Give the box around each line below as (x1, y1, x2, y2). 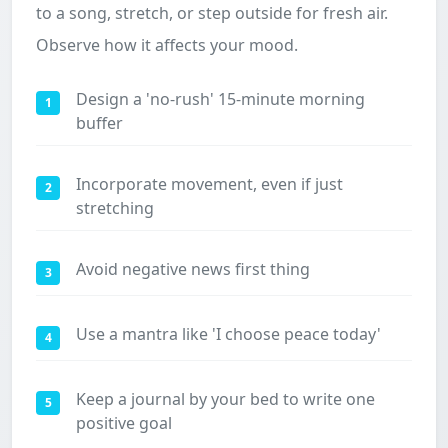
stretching (76, 197, 154, 219)
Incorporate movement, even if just (76, 173, 343, 195)
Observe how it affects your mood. (36, 34, 298, 56)
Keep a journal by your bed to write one (76, 388, 375, 410)
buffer (76, 112, 123, 134)
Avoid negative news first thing (76, 258, 310, 280)
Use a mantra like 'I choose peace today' (76, 323, 381, 345)
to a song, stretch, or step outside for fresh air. (36, 2, 388, 24)
